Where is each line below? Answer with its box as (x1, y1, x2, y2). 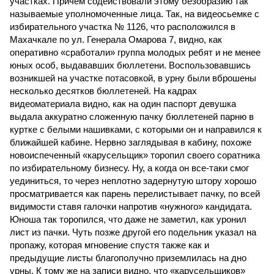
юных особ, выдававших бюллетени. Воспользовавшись (10, 60, 251, 70)
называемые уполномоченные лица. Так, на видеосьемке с (10, 9, 259, 19)
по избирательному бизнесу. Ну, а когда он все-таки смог (10, 163, 249, 173)
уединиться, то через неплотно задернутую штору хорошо (10, 176, 256, 186)
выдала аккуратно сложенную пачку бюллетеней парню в (10, 111, 254, 122)
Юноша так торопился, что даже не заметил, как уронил (10, 214, 246, 224)
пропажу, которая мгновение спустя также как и (10, 240, 209, 250)
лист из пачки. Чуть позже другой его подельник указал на (10, 227, 256, 237)
